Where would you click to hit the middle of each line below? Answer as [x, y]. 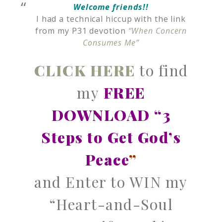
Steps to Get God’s [111, 137]
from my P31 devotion [82, 31]
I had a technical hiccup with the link [111, 19]
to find [164, 70]
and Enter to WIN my [111, 182]
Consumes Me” [111, 43]
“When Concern [158, 31]
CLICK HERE [84, 70]
